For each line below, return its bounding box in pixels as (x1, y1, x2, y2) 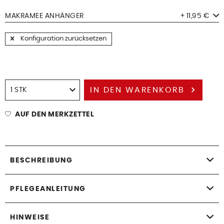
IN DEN (90, 85, 122, 94)
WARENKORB (125, 85, 185, 94)
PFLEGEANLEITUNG (10, 185, 86, 192)
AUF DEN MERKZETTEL (15, 110, 94, 118)
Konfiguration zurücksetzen (19, 35, 106, 42)
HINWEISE (10, 213, 49, 221)
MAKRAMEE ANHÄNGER (5, 12, 84, 19)
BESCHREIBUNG (10, 156, 72, 164)
